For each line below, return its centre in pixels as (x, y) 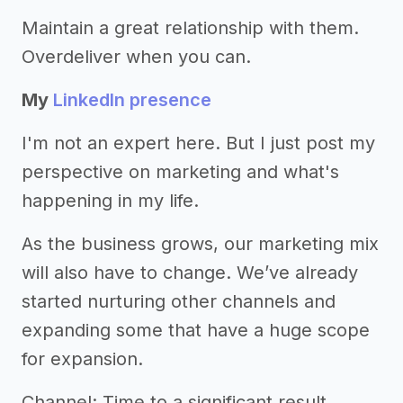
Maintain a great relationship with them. (190, 28)
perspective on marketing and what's (180, 172)
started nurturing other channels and (179, 301)
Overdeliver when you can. (136, 57)
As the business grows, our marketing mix (200, 244)
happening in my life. (110, 201)
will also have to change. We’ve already (190, 273)
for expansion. (82, 359)
